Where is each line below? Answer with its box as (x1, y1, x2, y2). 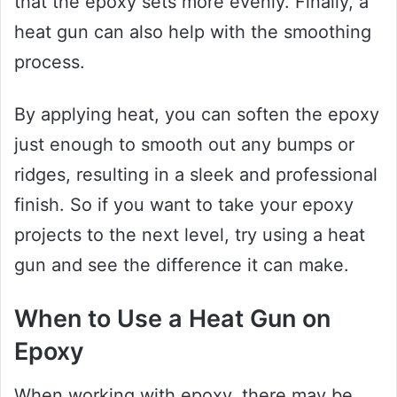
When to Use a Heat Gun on (14, 304, 331, 334)
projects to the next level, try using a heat (14, 224, 365, 246)
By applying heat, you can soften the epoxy (14, 104, 379, 126)
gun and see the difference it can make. (14, 254, 349, 276)
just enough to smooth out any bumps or (14, 134, 354, 156)
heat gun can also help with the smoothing (14, 21, 371, 43)
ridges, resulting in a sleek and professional (14, 164, 378, 186)
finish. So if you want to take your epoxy (14, 194, 354, 216)
